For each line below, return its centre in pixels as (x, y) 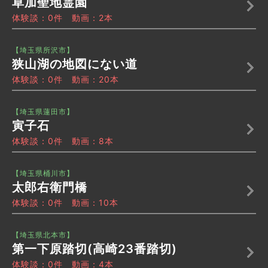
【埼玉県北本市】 (43, 235)
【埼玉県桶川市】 (43, 173)
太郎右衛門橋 (50, 188)
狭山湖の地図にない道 (75, 64)
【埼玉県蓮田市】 (43, 112)
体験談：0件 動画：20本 (66, 80)
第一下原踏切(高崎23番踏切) (95, 249)
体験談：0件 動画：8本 (63, 141)
